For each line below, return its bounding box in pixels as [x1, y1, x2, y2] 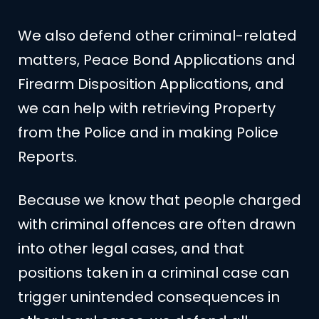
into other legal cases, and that [18, 238, 244, 258]
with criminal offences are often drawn [18, 214, 296, 234]
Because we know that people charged [18, 189, 301, 210]
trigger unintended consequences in [18, 286, 280, 307]
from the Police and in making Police [18, 122, 278, 143]
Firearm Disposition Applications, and [18, 74, 284, 95]
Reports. [18, 147, 77, 167]
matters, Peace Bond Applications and [18, 50, 296, 70]
